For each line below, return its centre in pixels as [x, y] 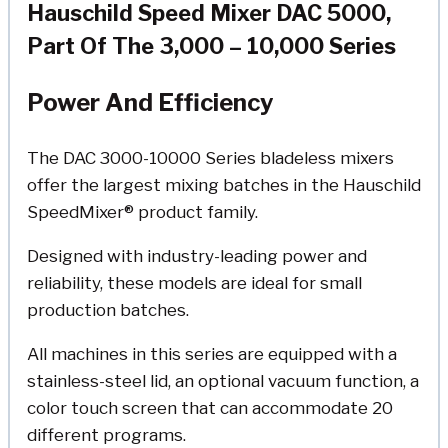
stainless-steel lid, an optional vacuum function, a [223, 381]
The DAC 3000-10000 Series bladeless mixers [210, 158]
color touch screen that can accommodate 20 [210, 408]
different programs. [106, 435]
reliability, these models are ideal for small [194, 283]
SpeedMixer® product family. [142, 212]
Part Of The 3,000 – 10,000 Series [211, 46]
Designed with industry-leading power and [197, 256]
